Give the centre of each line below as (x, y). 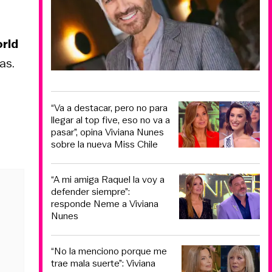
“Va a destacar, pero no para (109, 107)
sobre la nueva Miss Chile (104, 144)
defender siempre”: (90, 192)
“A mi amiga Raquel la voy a (108, 180)
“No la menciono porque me (109, 251)
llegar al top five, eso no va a (110, 120)
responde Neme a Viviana (105, 204)
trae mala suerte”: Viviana (103, 263)
